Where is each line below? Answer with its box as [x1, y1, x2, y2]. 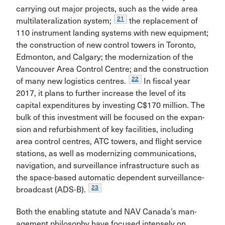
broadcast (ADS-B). [16, 185, 86, 194]
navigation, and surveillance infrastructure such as [16, 161, 199, 170]
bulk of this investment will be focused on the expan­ [16, 113, 205, 122]
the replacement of [127, 16, 198, 26]
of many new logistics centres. [16, 76, 126, 86]
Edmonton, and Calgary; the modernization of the [16, 52, 193, 62]
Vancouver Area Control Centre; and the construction [16, 64, 208, 74]
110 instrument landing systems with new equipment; [16, 28, 208, 38]
